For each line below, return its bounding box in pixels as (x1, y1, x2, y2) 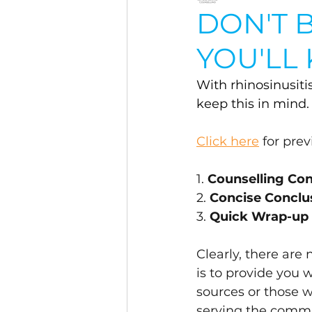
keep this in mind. (196, 96, 309, 111)
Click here (196, 134, 259, 149)
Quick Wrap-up (210, 209, 309, 224)
